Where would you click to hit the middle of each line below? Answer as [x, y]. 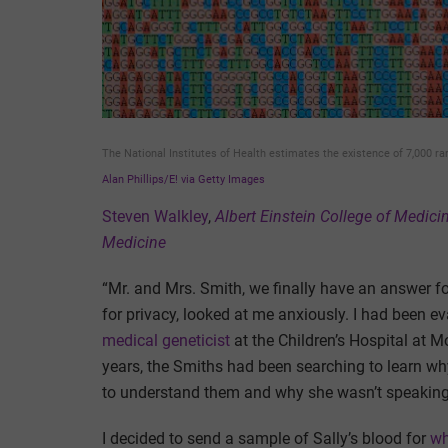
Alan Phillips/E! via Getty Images [183, 179]
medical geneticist [166, 340]
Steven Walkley [155, 216]
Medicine [134, 242]
